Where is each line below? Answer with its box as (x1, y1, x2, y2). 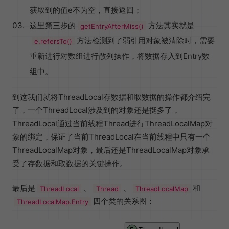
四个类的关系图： (93, 196, 155, 207)
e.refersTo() (34, 37, 73, 45)
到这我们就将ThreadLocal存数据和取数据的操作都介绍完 (12, 92, 211, 102)
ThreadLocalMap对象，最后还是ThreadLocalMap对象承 (12, 145, 210, 155)
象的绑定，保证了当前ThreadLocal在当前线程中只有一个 (12, 132, 211, 142)
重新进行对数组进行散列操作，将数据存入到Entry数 (30, 51, 210, 61)
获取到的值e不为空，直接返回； (30, 5, 142, 15)
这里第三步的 (30, 20, 76, 31)
